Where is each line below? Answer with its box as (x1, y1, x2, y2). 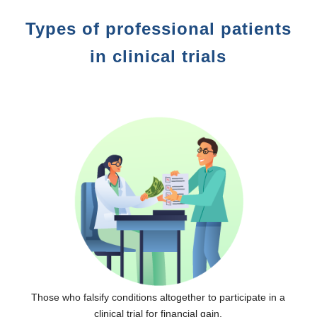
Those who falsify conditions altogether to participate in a (31, 291, 286, 303)
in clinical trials (90, 46, 227, 66)
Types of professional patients (25, 18, 292, 38)
